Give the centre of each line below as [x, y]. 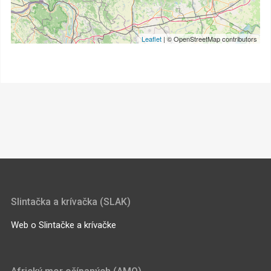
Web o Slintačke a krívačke [63, 225]
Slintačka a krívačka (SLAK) [70, 201]
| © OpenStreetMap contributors [210, 39]
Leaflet [152, 39]
